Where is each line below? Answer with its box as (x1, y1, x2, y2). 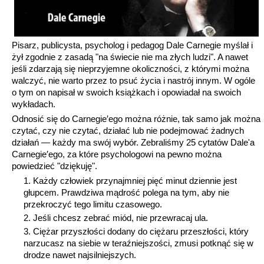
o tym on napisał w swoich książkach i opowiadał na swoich (12, 87, 241, 98)
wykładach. (12, 99, 55, 110)
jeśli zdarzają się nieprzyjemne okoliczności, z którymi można (12, 64, 249, 74)
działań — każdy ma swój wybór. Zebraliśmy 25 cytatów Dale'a (12, 137, 255, 148)
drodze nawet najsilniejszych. (24, 250, 136, 260)
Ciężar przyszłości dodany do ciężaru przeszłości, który (33, 226, 249, 237)
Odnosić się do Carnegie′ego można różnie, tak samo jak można (12, 114, 260, 124)
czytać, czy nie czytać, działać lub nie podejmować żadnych (12, 126, 244, 136)
